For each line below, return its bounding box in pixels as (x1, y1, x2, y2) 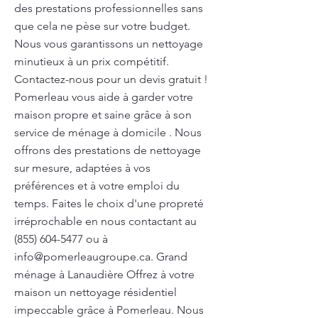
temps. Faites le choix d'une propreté (14, 197, 204, 210)
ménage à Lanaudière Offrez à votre (14, 268, 194, 281)
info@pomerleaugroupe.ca (14, 250, 150, 263)
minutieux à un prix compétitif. (14, 55, 169, 68)
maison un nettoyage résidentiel (14, 285, 177, 299)
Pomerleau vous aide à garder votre (14, 90, 193, 104)
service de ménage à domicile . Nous (14, 126, 202, 139)
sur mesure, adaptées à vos (14, 161, 150, 175)
